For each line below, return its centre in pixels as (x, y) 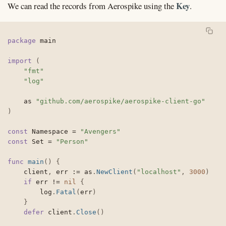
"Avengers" (100, 131)
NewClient (115, 172)
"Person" (72, 141)
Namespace (50, 131)
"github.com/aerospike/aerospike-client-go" (121, 101)
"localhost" (159, 172)
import (20, 61)
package (22, 40)
